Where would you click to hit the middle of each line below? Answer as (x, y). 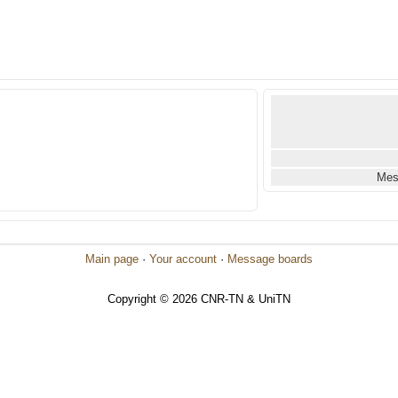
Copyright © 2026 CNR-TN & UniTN (199, 299)
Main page (112, 259)
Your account (183, 259)
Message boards (270, 259)
